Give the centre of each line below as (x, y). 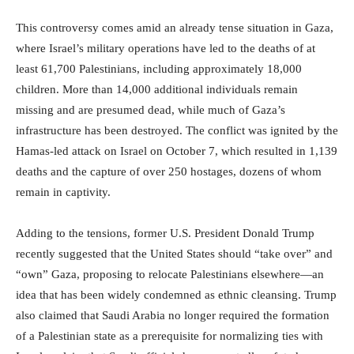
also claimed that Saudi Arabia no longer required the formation (173, 315)
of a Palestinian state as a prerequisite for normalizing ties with (169, 335)
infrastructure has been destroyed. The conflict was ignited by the (177, 130)
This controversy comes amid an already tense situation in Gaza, (175, 27)
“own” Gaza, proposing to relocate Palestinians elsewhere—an (170, 274)
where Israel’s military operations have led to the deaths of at (166, 48)
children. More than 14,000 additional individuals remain (157, 89)
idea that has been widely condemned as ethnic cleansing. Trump (176, 294)
